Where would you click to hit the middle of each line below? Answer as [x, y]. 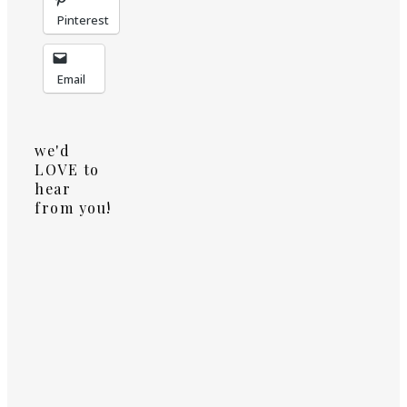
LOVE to [67, 170]
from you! [73, 208]
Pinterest [83, 20]
